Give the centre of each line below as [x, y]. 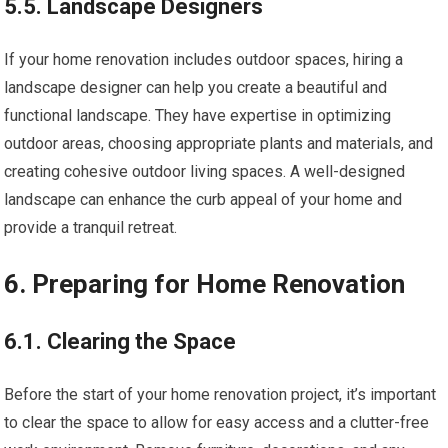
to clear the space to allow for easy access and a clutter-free [217, 422]
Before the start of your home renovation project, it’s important [220, 394]
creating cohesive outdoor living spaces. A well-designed [205, 171]
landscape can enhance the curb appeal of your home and [203, 199]
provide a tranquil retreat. [91, 227]
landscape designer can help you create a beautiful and [196, 87]
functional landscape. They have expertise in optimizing [198, 115]
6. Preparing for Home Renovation [205, 283]
